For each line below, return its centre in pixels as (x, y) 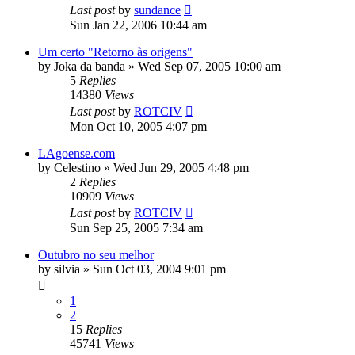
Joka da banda (90, 67)
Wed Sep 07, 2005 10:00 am (209, 67)
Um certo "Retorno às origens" (115, 52)
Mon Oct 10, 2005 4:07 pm (138, 127)
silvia (67, 269)
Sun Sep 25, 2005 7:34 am (136, 228)
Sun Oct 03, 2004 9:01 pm (159, 269)
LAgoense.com (76, 154)
